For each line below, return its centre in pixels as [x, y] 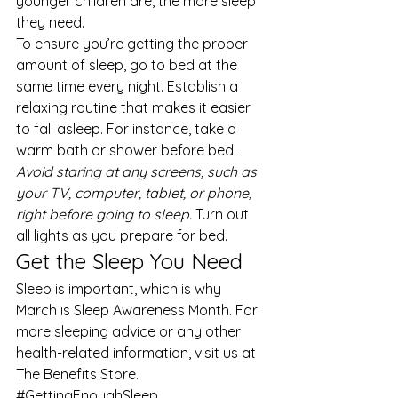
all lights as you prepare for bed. [123, 236]
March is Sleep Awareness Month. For [139, 310]
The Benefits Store [76, 374]
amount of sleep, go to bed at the [128, 65]
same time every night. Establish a [129, 87]
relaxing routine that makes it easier [135, 108]
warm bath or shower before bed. [128, 151]
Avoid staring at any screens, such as [138, 172]
